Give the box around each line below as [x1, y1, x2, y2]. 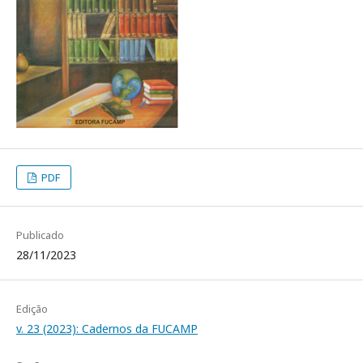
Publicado [16, 228, 64, 242]
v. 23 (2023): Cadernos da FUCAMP [16, 321, 198, 336]
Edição [16, 301, 48, 316]
